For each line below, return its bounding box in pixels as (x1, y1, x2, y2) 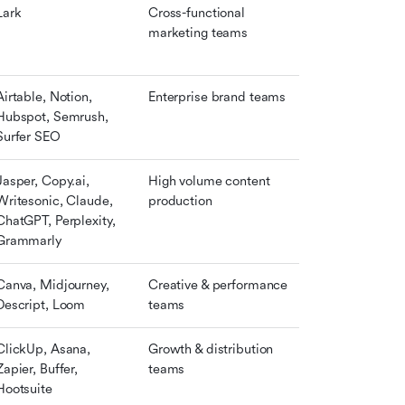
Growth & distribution (148, 342, 274, 357)
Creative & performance (148, 278, 288, 293)
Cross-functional (148, 5, 245, 21)
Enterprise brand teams (148, 89, 287, 105)
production (148, 193, 212, 209)
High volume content (148, 174, 270, 189)
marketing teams (148, 25, 249, 41)
